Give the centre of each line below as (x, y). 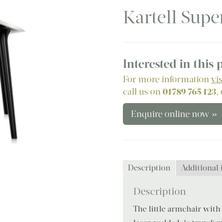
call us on (143, 91)
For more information (167, 79)
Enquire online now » (174, 114)
